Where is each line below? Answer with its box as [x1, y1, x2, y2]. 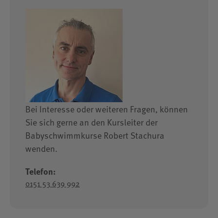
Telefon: [25, 164, 55, 178]
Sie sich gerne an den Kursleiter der [25, 115, 158, 128]
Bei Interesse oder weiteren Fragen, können [25, 102, 188, 115]
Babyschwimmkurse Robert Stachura [25, 128, 164, 142]
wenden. [25, 142, 57, 155]
